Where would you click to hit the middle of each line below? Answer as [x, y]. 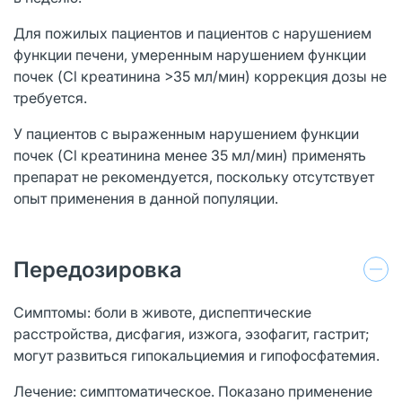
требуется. [50, 97]
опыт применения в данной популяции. [146, 198]
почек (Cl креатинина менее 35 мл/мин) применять [190, 155]
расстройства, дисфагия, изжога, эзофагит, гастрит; [192, 333]
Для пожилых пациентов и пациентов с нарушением [192, 33]
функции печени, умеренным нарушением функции [190, 54]
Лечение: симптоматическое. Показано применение [193, 391]
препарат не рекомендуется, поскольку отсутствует [194, 176]
